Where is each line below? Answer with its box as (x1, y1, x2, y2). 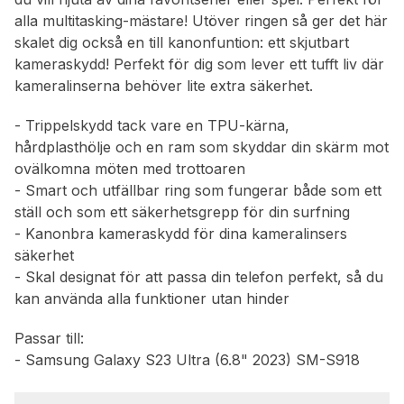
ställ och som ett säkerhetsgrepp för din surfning (14, 203, 350, 222)
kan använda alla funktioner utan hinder (14, 289, 289, 308)
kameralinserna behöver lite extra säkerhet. (14, 77, 313, 96)
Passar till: (14, 329, 84, 348)
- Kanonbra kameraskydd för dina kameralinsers (14, 225, 347, 243)
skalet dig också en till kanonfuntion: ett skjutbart (14, 33, 349, 52)
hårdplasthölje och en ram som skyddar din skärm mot (14, 138, 389, 157)
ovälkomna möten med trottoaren (14, 160, 245, 179)
